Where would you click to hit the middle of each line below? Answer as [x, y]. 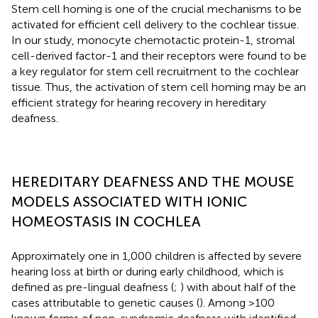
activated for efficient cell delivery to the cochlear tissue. [155, 24]
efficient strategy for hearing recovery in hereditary [139, 102]
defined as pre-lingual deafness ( [93, 287]
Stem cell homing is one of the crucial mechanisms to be [157, 9]
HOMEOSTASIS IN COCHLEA [106, 221]
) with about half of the [238, 287]
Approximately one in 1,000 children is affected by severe [157, 256]
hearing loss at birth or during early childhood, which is [148, 271]
